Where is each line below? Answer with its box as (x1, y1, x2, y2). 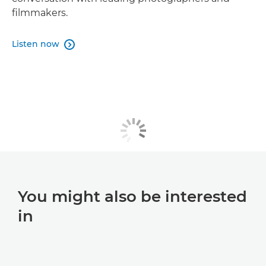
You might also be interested (18, 186, 247, 206)
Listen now (12, 39, 59, 49)
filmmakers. (12, 7, 68, 18)
